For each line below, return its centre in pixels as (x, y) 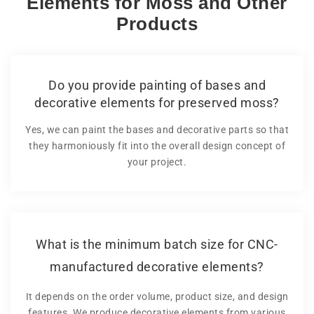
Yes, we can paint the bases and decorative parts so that (157, 129)
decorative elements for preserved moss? (157, 102)
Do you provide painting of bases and (157, 85)
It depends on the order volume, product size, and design (157, 296)
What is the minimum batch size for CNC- (157, 244)
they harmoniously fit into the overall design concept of (157, 145)
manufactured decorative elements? (157, 266)
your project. (157, 162)
